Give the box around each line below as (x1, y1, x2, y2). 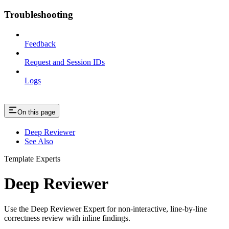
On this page (17, 108, 55, 117)
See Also (25, 137, 53, 146)
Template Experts (4, 154, 60, 164)
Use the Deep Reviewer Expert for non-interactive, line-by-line (4, 204, 207, 213)
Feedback (25, 39, 56, 49)
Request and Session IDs (25, 58, 105, 67)
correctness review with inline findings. (4, 213, 130, 222)
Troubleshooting (4, 9, 73, 20)
